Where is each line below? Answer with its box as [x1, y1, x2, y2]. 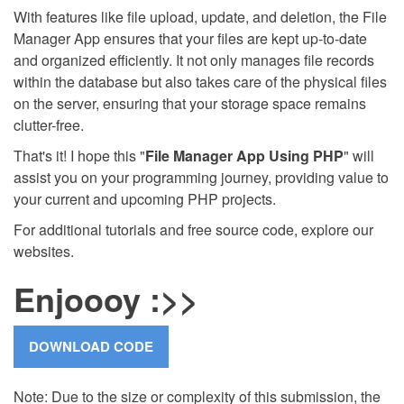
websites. [14, 240, 81, 262]
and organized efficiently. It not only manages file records [14, 49, 374, 70]
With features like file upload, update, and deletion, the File [14, 5, 387, 27]
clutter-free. [14, 114, 84, 135]
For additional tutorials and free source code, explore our [14, 218, 373, 240]
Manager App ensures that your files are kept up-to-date [14, 27, 367, 49]
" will [344, 144, 374, 166]
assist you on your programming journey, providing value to [14, 166, 389, 188]
